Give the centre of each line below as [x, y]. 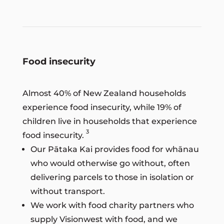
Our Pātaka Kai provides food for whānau [114, 149]
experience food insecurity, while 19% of [102, 107]
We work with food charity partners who [112, 205]
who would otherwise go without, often [110, 163]
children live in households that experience [109, 121]
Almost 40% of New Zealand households [104, 93]
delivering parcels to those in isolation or [112, 177]
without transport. [67, 191]
